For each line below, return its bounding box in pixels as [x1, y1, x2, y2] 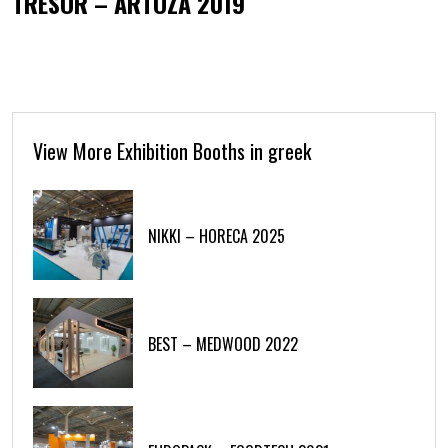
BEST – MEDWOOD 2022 [148, 332, 298, 357]
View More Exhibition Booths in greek [33, 136, 311, 167]
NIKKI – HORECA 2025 [148, 224, 285, 249]
